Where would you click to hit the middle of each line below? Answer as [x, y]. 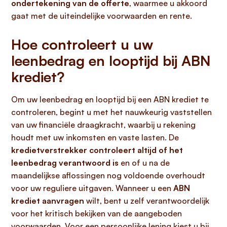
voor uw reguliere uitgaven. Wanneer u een [92, 188]
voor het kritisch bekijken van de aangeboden [97, 213]
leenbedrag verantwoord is [65, 163]
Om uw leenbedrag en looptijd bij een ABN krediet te [110, 99]
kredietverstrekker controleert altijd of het [97, 150]
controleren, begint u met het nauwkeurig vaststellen [111, 112]
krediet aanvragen [48, 201]
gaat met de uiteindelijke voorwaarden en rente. [102, 16]
